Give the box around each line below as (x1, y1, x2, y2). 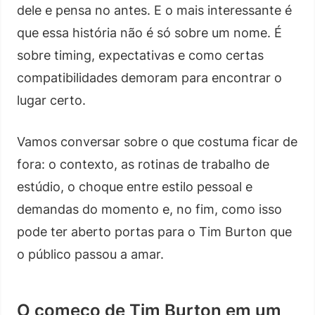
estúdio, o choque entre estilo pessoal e (17, 179, 252, 194)
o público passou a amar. (17, 246, 164, 262)
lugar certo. (17, 92, 86, 108)
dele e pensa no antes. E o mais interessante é (17, 2, 292, 18)
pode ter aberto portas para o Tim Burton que (17, 224, 292, 239)
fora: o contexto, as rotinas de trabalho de (17, 156, 269, 172)
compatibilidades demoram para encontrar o (17, 70, 282, 85)
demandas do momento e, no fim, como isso (17, 201, 282, 217)
